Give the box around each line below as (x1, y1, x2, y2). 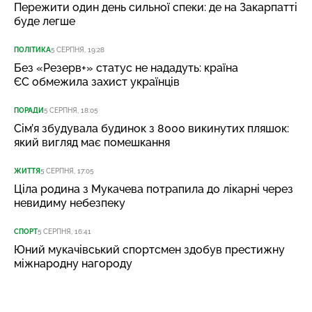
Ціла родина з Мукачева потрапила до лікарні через (14, 182, 293, 196)
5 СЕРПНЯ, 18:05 (44, 106, 97, 114)
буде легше (14, 15, 75, 29)
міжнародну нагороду (14, 256, 132, 270)
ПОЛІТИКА (14, 46, 51, 54)
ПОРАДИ (14, 106, 44, 114)
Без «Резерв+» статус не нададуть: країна (14, 61, 238, 75)
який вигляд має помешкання (14, 135, 170, 149)
